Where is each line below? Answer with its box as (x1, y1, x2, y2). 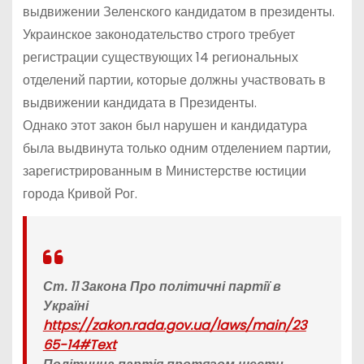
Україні (42, 296, 89, 315)
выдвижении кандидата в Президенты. (22, 93, 257, 112)
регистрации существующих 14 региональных (22, 47, 298, 67)
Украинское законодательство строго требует (22, 24, 295, 44)
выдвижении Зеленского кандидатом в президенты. (22, 2, 335, 21)
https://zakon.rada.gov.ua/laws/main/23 (42, 315, 306, 335)
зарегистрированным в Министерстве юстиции (22, 161, 306, 180)
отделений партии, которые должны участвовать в (22, 70, 326, 89)
